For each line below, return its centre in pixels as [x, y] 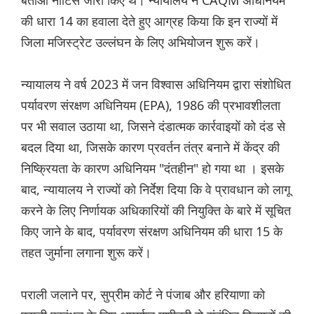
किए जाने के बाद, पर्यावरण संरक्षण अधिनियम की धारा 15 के [152, 232]
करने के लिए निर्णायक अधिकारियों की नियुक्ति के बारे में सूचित [156, 211]
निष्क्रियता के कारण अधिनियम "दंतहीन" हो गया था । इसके [152, 169]
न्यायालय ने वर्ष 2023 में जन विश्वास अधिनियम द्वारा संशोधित [156, 84]
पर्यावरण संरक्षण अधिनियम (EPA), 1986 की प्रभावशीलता [151, 105]
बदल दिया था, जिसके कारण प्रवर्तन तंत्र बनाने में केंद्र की [150, 148]
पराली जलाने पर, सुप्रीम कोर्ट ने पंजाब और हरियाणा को [143, 295]
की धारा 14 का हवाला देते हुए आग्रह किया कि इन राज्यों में [149, 21]
